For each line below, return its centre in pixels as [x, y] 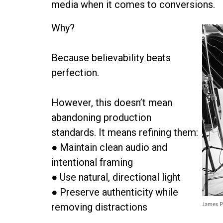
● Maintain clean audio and [110, 147]
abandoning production [102, 117]
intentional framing [92, 162]
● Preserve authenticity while [115, 192]
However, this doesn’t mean [112, 103]
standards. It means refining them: [125, 132]
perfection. [75, 73]
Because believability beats [111, 58]
